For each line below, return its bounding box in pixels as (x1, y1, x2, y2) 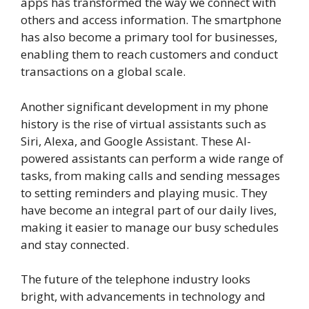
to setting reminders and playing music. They (21, 184, 268, 201)
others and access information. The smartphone (21, 12, 281, 28)
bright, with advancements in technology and (21, 288, 266, 305)
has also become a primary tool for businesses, (21, 29, 277, 46)
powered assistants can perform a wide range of (21, 150, 283, 166)
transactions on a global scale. (21, 63, 186, 80)
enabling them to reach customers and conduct (21, 46, 278, 63)
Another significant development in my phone (21, 98, 268, 114)
